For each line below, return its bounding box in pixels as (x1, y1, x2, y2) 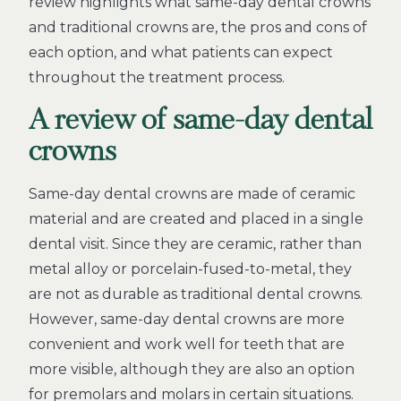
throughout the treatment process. (29, 69, 285, 86)
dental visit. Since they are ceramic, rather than (29, 235, 362, 252)
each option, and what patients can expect (29, 44, 333, 61)
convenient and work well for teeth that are (29, 336, 345, 353)
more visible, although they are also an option (29, 361, 354, 378)
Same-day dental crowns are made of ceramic (29, 185, 355, 202)
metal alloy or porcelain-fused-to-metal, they (29, 260, 352, 277)
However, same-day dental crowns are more (29, 311, 345, 328)
